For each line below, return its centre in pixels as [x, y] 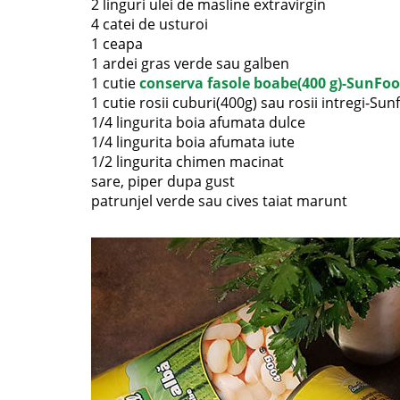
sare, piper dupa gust [163, 182]
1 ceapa [117, 44]
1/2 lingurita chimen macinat [187, 162]
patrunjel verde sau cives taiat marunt [219, 201]
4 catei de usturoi [150, 25]
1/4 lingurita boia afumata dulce [198, 123]
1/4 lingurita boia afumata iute [193, 142]
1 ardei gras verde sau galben [190, 64]
